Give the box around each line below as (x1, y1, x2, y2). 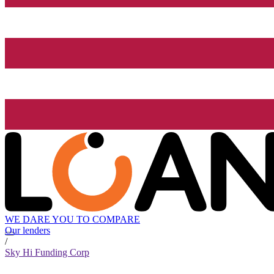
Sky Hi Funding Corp (5, 247, 89, 258)
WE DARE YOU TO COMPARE (5, 214, 140, 225)
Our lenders (5, 225, 50, 236)
